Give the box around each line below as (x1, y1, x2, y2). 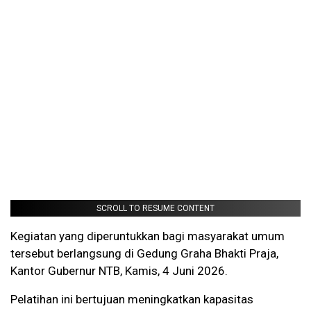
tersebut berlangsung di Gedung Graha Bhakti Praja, (10, 246, 278, 261)
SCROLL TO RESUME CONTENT (96, 203, 215, 214)
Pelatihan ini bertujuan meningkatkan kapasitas (10, 292, 253, 307)
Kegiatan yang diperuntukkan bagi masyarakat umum (10, 229, 285, 244)
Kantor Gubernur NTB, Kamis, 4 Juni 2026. (10, 264, 228, 278)
